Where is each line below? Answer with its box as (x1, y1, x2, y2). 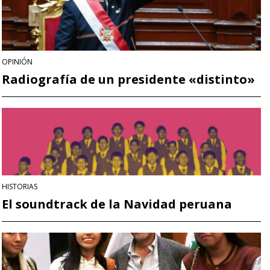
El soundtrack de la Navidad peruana (2, 195, 232, 212)
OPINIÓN (2, 56, 33, 67)
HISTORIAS (2, 181, 37, 192)
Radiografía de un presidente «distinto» (2, 71, 255, 87)
